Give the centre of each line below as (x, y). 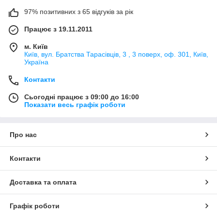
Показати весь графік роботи (75, 105)
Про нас (23, 135)
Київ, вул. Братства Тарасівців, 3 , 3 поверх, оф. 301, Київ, (116, 54)
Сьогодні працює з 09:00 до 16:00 (82, 97)
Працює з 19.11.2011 (58, 29)
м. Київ (36, 47)
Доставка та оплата (43, 182)
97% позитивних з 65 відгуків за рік (79, 12)
